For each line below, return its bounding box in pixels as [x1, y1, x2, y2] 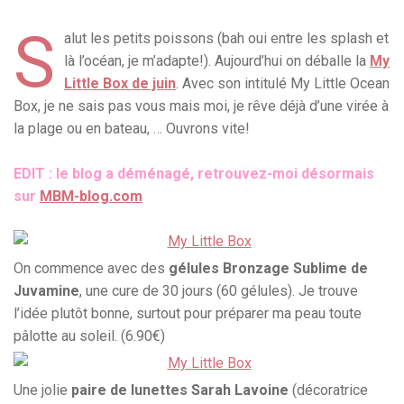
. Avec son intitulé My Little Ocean [176, 75, 390, 93]
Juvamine [14, 282, 79, 300]
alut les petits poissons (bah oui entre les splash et [64, 30, 389, 48]
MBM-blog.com [40, 188, 142, 206]
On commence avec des [14, 260, 169, 278]
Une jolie [14, 381, 71, 399]
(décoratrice [289, 381, 368, 399]
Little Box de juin [64, 75, 176, 93]
